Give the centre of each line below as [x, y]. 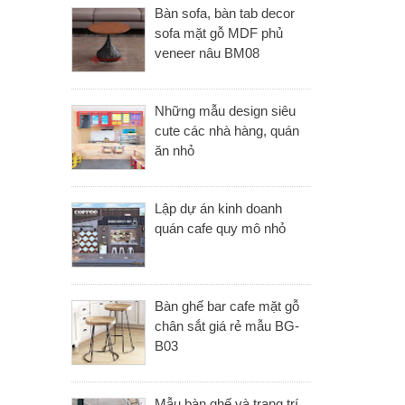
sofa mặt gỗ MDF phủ [219, 33]
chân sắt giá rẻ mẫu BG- [227, 326]
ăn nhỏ [174, 151]
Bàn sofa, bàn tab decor [225, 13]
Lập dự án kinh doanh [218, 208]
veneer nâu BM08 [207, 53]
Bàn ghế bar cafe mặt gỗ [227, 306]
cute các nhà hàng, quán [227, 131]
